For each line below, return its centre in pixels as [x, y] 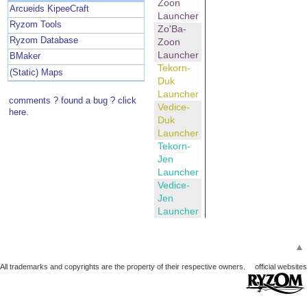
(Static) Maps [37, 72]
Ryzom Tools [36, 25]
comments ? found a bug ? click [73, 100]
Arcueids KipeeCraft [50, 9]
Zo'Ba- [172, 29]
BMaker [25, 57]
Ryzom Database [44, 41]
